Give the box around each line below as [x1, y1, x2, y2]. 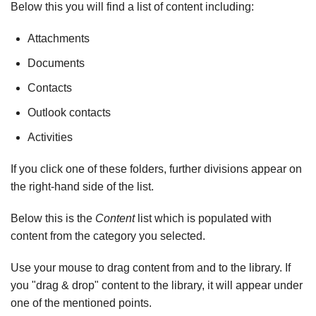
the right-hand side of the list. [11, 181, 154, 193]
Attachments [28, 32, 90, 45]
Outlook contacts [28, 107, 111, 119]
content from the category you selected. [11, 230, 205, 243]
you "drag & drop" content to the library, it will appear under [11, 279, 303, 292]
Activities [28, 131, 73, 144]
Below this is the [11, 212, 95, 225]
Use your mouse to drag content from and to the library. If [11, 262, 291, 274]
